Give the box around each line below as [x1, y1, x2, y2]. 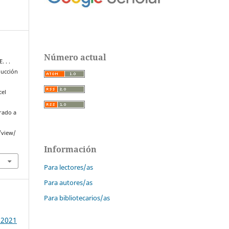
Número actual [44, 52, 106, 63]
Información [44, 144, 97, 155]
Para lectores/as [44, 163, 93, 172]
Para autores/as [44, 178, 93, 188]
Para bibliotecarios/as [44, 193, 110, 203]
